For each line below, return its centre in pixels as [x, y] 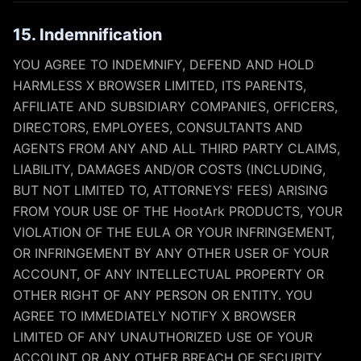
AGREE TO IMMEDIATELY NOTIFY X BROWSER [154, 316]
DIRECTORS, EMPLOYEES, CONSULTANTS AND [158, 127]
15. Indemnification [87, 35]
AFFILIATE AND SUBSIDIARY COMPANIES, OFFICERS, [175, 106]
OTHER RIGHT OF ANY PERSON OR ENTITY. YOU [163, 295]
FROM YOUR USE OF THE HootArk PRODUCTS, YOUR [178, 211]
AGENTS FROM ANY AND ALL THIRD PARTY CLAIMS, [176, 148]
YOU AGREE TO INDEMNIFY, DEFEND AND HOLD [164, 64]
